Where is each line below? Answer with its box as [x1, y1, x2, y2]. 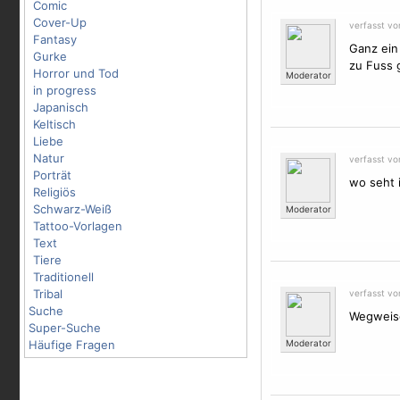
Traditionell [33, 270, 94, 284]
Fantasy [33, 32, 77, 46]
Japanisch [33, 100, 88, 114]
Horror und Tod [33, 66, 119, 80]
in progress [33, 83, 96, 97]
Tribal [33, 287, 62, 301]
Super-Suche [29, 321, 101, 335]
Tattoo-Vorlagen [33, 219, 122, 233]
